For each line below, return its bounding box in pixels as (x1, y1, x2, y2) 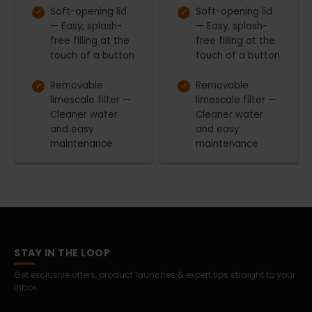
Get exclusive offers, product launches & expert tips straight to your (14, 268, 295, 281)
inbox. (14, 281, 39, 293)
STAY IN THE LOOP (14, 245, 110, 260)
